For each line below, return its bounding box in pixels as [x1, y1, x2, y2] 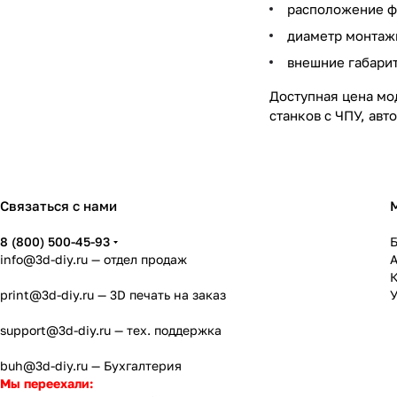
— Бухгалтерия [88, 358, 182, 373]
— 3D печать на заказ [94, 287, 226, 302]
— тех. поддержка [111, 323, 222, 338]
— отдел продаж [88, 252, 187, 267]
